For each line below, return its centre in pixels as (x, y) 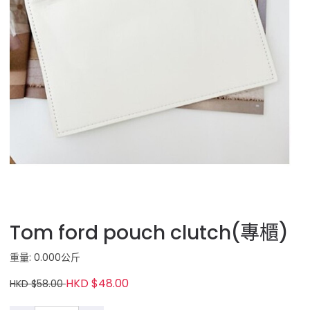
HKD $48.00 (97, 283)
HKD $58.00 (38, 284)
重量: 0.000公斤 (45, 257)
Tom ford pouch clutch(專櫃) (149, 233)
